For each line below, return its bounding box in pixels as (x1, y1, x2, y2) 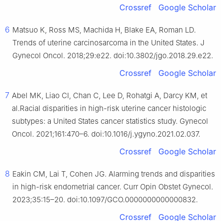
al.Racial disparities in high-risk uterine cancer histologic (12, 104, 206, 113)
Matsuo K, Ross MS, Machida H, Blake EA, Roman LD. (12, 25, 196, 35)
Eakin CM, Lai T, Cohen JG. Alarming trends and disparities (12, 169, 215, 179)
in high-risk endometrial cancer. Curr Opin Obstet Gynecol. (12, 182, 213, 192)
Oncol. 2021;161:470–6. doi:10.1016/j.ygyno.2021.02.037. (12, 129, 200, 139)
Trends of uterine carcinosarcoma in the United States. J (12, 38, 205, 48)
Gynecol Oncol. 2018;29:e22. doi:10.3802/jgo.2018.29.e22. (12, 51, 213, 61)
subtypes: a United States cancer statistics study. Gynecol (12, 116, 208, 126)
